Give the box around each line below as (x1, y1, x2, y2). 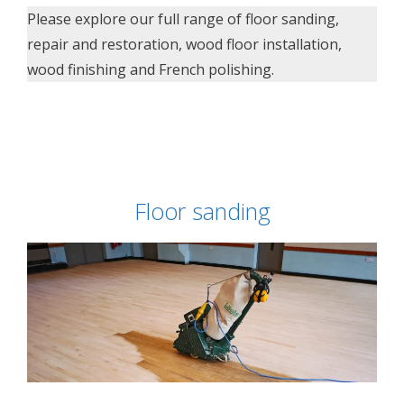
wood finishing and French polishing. (27, 59, 274, 79)
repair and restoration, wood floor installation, (27, 33, 342, 54)
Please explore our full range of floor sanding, (27, 8, 339, 29)
